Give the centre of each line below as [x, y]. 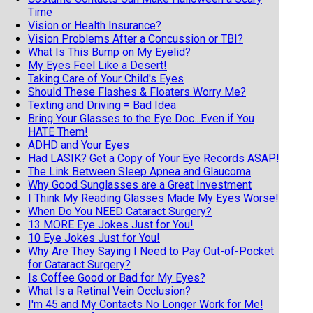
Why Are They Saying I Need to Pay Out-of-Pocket [151, 251]
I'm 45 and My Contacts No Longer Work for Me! [146, 304]
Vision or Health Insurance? [95, 25]
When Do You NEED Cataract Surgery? [120, 211]
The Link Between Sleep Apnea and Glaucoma [139, 171]
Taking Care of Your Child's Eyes [106, 78]
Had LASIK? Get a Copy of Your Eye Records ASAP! [154, 158]
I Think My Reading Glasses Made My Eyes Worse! [153, 198]
